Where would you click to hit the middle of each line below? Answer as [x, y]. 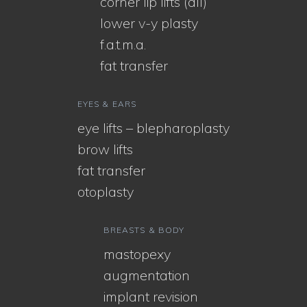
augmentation [147, 275]
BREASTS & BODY [144, 230]
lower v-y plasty [149, 23]
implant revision [151, 296]
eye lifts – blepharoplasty [153, 127]
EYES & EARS [107, 103]
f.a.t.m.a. [123, 44]
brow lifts [105, 149]
